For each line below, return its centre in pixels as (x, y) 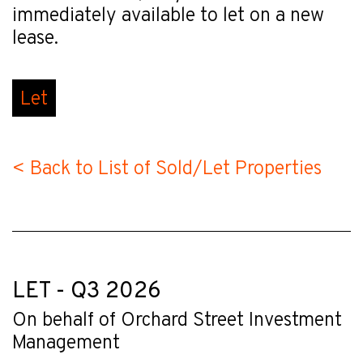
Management (66, 343)
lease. (35, 38)
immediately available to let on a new (168, 16)
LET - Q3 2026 (87, 291)
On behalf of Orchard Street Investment (177, 320)
